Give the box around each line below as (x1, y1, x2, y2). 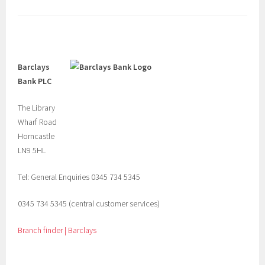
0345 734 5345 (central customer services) (18, 198, 160, 209)
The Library (18, 102, 56, 113)
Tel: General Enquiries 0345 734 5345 (18, 172, 141, 182)
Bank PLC (18, 76, 52, 86)
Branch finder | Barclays (18, 225, 97, 235)
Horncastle (18, 131, 55, 141)
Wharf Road (18, 117, 57, 127)
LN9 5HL (18, 145, 46, 156)
